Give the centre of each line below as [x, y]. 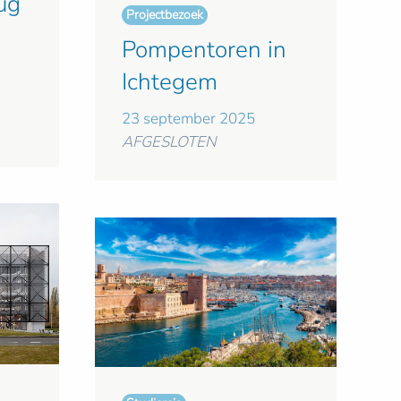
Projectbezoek [165, 15]
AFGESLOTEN [169, 142]
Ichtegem [170, 82]
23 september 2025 [188, 119]
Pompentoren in [204, 50]
